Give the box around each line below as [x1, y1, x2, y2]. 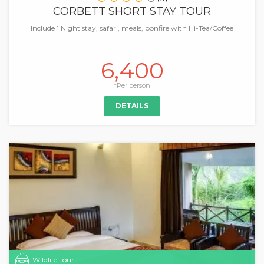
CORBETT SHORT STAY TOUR [53, 5, 211, 18]
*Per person [114, 81, 150, 90]
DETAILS [115, 101, 148, 110]
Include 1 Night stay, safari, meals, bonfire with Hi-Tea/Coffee [31, 24, 233, 32]
